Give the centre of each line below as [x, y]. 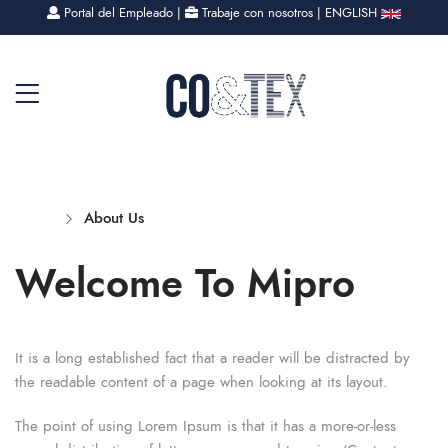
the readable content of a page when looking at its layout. [201, 381]
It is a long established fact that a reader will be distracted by [212, 357]
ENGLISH [353, 13]
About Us [114, 217]
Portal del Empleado [116, 13]
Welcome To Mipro [185, 283]
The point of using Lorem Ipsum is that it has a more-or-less [205, 425]
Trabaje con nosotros [255, 13]
